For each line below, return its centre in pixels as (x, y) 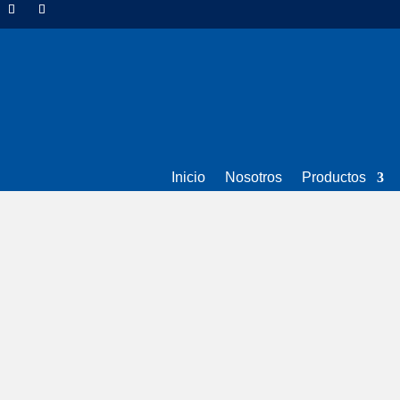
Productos (334, 178)
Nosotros (254, 178)
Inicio (189, 178)
